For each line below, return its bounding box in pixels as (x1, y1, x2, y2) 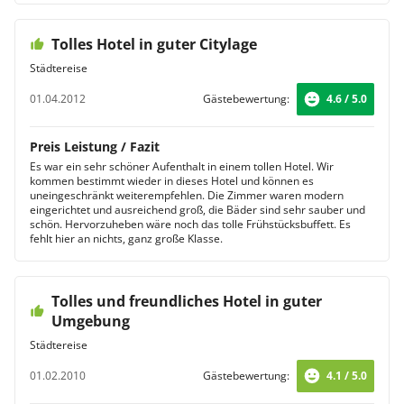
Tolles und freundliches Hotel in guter (51, 291, 322, 311)
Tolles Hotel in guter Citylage (51, 34, 257, 54)
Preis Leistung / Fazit (30, 138, 160, 155)
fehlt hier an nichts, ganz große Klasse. (30, 231, 223, 246)
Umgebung (51, 311, 130, 331)
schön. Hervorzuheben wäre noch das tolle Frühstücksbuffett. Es (30, 216, 351, 232)
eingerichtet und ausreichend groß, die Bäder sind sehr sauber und (30, 202, 365, 217)
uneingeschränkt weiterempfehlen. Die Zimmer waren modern (30, 188, 344, 203)
